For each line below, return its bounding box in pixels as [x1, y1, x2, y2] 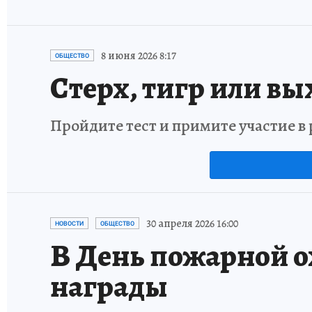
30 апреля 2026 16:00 [146, 215, 238, 231]
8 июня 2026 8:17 [101, 47, 176, 63]
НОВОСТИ [55, 219, 84, 227]
